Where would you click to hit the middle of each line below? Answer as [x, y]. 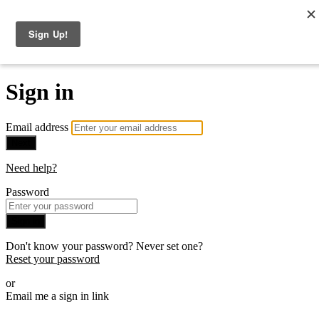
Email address [38, 127]
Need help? [31, 168]
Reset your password [53, 259]
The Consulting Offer [110, 50]
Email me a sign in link [57, 296]
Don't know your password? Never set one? [104, 246]
